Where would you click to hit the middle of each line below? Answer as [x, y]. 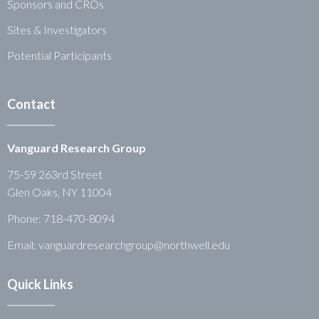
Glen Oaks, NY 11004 [59, 192]
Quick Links [40, 284]
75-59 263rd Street [55, 174]
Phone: [25, 219]
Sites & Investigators [57, 30]
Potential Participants [59, 56]
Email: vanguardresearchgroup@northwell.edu [119, 245]
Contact [31, 104]
